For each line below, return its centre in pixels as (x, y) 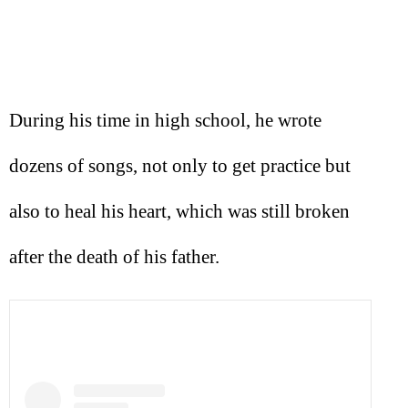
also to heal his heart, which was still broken (179, 211)
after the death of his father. (114, 256)
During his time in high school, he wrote (165, 120)
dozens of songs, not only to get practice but (180, 165)
